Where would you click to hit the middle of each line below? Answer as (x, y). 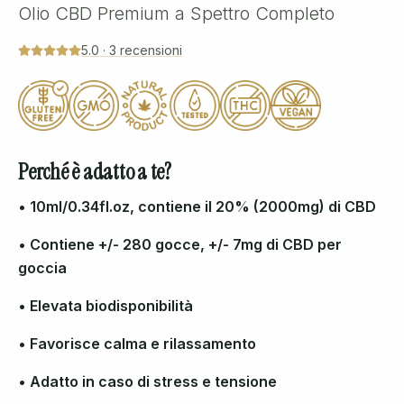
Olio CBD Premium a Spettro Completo (176, 14)
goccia (42, 268)
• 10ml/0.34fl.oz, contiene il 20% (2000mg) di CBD (197, 207)
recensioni (151, 50)
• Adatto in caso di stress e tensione (147, 381)
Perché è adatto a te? (95, 172)
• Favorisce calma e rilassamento (137, 344)
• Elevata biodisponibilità (106, 306)
